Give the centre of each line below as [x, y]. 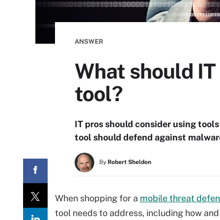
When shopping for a [97, 198]
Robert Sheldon [129, 162]
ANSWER [89, 41]
